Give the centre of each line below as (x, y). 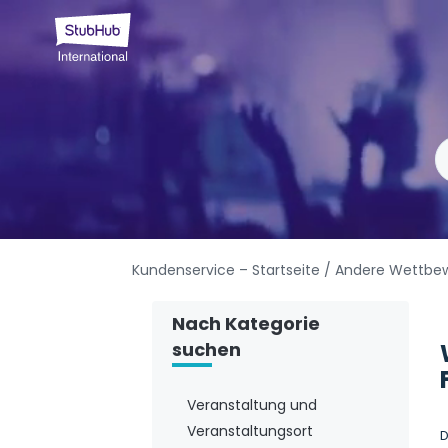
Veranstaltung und (252, 405)
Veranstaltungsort (250, 431)
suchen (206, 350)
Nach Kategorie (246, 324)
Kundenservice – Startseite (228, 270)
